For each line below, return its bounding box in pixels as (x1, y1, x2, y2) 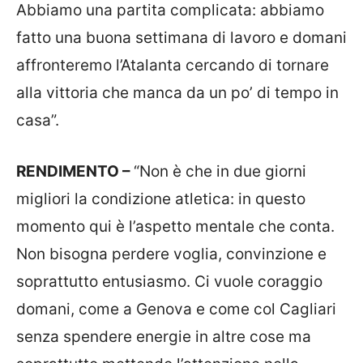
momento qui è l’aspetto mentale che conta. (16, 216, 335, 236)
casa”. (16, 111, 59, 130)
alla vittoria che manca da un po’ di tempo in (16, 83, 339, 102)
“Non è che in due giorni (134, 161, 306, 181)
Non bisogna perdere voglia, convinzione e (16, 244, 327, 263)
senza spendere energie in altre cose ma (16, 327, 311, 346)
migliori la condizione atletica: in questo (16, 189, 305, 208)
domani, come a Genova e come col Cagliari (16, 299, 336, 318)
